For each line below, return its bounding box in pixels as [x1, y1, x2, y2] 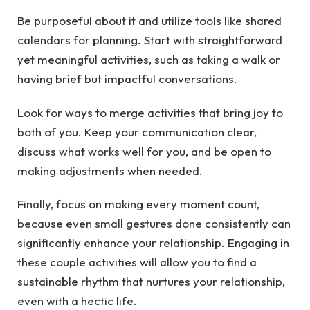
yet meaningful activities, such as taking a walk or [17, 52, 280, 67]
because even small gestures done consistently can [17, 216, 291, 231]
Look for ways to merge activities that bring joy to [17, 104, 283, 120]
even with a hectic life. [17, 293, 137, 309]
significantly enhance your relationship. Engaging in [17, 235, 289, 250]
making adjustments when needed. [17, 163, 203, 178]
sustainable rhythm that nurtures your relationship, [17, 274, 285, 289]
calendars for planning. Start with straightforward [17, 33, 282, 48]
